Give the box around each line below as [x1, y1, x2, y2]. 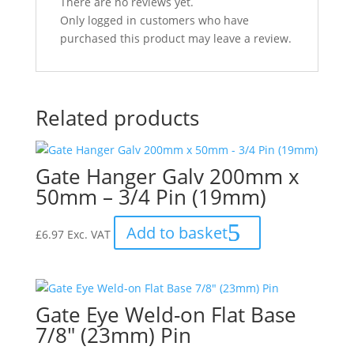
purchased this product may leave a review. [59, 31, 292, 46]
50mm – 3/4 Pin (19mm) [35, 183, 266, 211]
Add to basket [126, 222, 228, 243]
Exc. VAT [66, 227, 111, 242]
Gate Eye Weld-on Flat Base [35, 300, 296, 330]
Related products [35, 104, 199, 132]
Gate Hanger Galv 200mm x [35, 162, 299, 190]
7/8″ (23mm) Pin [35, 321, 191, 350]
